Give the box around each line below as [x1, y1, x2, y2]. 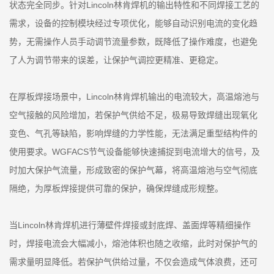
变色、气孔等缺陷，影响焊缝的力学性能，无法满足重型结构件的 [9, 128, 257, 138]
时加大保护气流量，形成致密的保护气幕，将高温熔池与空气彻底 [9, 165, 257, 175]
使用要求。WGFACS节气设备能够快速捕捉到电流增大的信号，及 [9, 146, 260, 157]
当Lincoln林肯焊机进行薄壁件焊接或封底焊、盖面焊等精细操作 [9, 220, 251, 230]
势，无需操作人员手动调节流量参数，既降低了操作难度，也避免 [9, 36, 257, 46]
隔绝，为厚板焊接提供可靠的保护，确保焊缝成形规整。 [9, 183, 223, 193]
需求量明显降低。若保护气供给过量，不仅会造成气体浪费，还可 [9, 256, 257, 267]
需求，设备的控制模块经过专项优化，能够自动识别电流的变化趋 [9, 18, 257, 28]
